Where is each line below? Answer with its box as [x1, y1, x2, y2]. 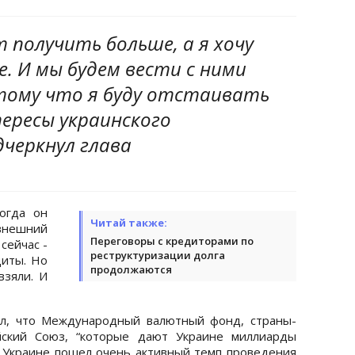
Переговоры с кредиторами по [90, 233, 254, 248]
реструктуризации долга [90, 247, 225, 262]
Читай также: [90, 215, 167, 230]
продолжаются [90, 261, 172, 277]
